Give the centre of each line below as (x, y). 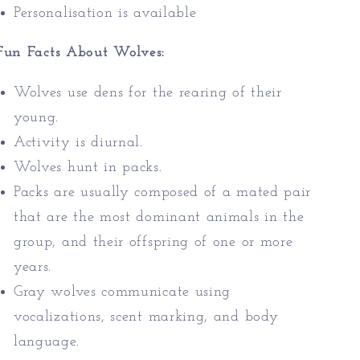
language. (47, 342)
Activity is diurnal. (78, 142)
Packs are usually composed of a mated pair (163, 192)
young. (37, 117)
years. (33, 267)
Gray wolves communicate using (123, 292)
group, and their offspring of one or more (153, 242)
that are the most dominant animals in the (159, 217)
